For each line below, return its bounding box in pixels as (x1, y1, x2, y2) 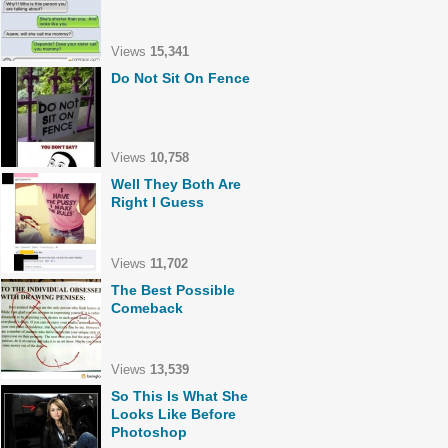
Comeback (111, 300, 183, 316)
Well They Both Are (111, 176, 241, 192)
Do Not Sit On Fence (111, 70, 250, 86)
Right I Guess (111, 194, 204, 210)
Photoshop (111, 424, 187, 440)
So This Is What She (111, 388, 248, 404)
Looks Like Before (111, 406, 236, 422)
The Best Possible (111, 282, 235, 298)
